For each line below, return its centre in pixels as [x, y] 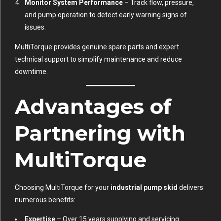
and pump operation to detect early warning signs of [106, 15]
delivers [190, 188]
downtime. [31, 72]
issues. [35, 27]
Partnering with [100, 133]
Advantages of [93, 107]
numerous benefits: [45, 200]
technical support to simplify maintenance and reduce [98, 59]
